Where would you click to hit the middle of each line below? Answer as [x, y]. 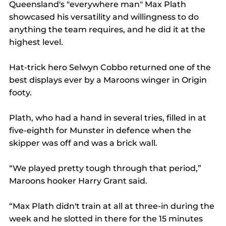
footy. [20, 93]
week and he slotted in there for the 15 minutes [107, 219]
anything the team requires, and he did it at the [108, 30]
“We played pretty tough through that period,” [106, 168]
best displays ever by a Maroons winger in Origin [109, 80]
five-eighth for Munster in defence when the [101, 131]
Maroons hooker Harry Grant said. [78, 181]
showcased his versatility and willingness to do [105, 17]
